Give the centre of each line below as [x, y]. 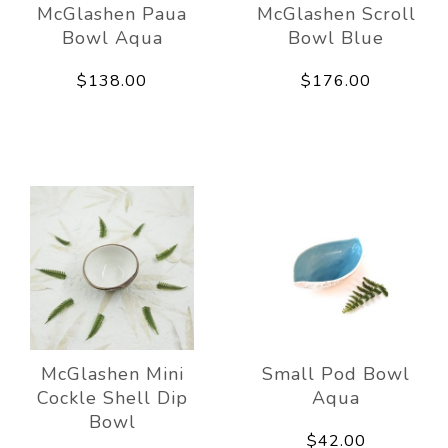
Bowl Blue [336, 37]
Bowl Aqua [112, 37]
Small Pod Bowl [336, 373]
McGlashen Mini [112, 373]
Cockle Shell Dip [112, 397]
